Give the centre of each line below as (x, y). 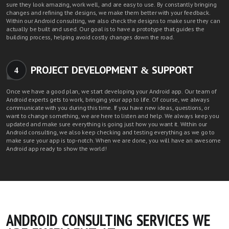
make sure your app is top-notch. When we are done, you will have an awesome (114, 141)
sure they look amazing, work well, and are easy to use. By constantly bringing (111, 5)
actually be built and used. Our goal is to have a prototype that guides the (105, 29)
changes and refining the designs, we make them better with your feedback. (108, 13)
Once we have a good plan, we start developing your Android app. (95, 92)
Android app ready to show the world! (56, 149)
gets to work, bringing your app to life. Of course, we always (129, 100)
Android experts (27, 100)
